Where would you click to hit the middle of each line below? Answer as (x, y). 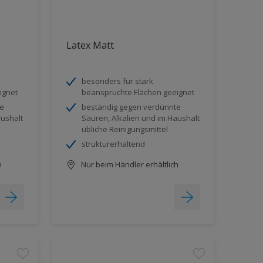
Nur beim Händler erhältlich (129, 164)
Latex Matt (90, 45)
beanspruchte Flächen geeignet (138, 92)
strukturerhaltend (113, 144)
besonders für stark (117, 81)
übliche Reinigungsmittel (124, 129)
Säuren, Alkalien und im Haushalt (140, 118)
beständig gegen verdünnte (131, 107)
